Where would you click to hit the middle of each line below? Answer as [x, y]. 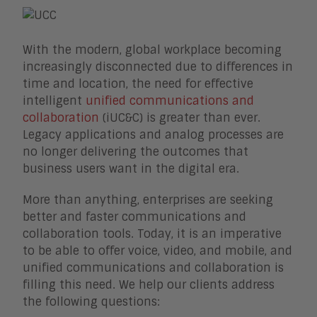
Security [74, 84]
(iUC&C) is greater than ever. [180, 118]
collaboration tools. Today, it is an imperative [152, 234]
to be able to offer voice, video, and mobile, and [157, 251]
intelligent [54, 101]
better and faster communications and [134, 217]
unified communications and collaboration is [153, 268]
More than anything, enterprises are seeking [148, 200]
